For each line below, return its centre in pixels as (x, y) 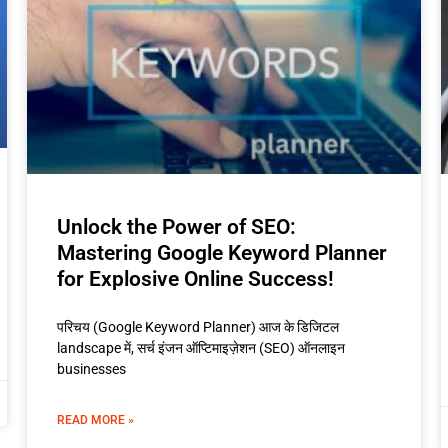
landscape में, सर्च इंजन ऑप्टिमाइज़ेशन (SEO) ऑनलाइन (200, 347)
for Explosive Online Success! (195, 278)
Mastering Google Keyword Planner (221, 252)
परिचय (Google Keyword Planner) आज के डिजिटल (199, 326)
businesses (91, 368)
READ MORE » (95, 419)
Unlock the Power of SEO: (176, 226)
